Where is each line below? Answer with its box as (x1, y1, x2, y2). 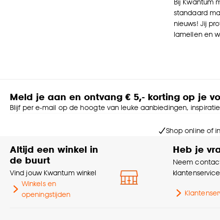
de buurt (10, 154, 50, 166)
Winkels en (21, 179, 56, 188)
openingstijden (21, 190, 71, 199)
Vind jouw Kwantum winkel (10, 168, 97, 177)
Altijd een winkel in (10, 143, 98, 155)
